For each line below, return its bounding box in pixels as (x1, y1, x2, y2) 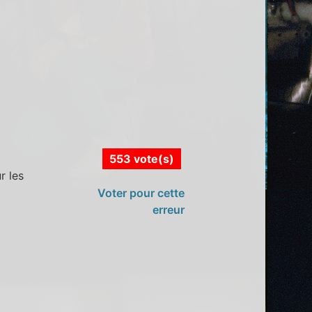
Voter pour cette (97, 185, 185, 200)
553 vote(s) (109, 151, 174, 166)
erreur (152, 202, 185, 217)
